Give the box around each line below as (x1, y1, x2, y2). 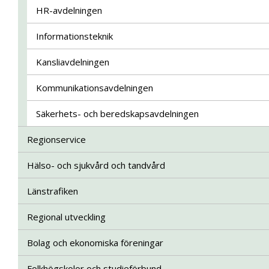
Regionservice (27, 133, 86, 145)
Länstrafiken (27, 185, 78, 197)
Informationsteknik (36, 30, 113, 42)
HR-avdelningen (36, 4, 102, 16)
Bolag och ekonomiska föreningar (27, 237, 163, 249)
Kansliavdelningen (36, 56, 109, 68)
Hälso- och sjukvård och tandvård (27, 159, 165, 171)
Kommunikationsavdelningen (36, 82, 153, 94)
